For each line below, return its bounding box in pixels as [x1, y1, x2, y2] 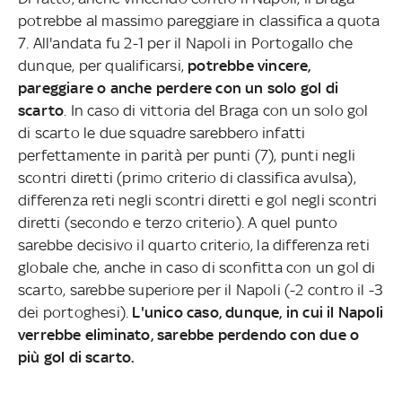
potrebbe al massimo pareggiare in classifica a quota [18, 11, 380, 30]
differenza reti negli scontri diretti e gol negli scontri [18, 190, 378, 209]
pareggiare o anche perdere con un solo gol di [18, 78, 338, 97]
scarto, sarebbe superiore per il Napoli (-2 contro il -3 [18, 280, 384, 299]
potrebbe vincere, [188, 56, 311, 74]
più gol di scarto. [18, 347, 135, 366]
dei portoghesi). [18, 302, 133, 321]
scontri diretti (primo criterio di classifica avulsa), [18, 168, 356, 187]
